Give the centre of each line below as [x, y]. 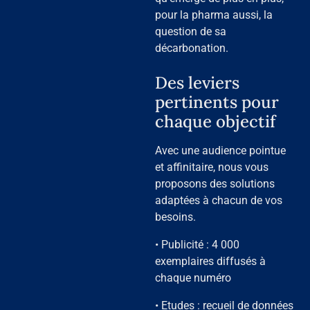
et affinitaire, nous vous [212, 167]
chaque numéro [193, 277]
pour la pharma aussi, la [214, 15]
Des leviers [197, 82]
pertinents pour [217, 102]
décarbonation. [192, 48]
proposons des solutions [215, 183]
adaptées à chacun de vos [219, 200]
